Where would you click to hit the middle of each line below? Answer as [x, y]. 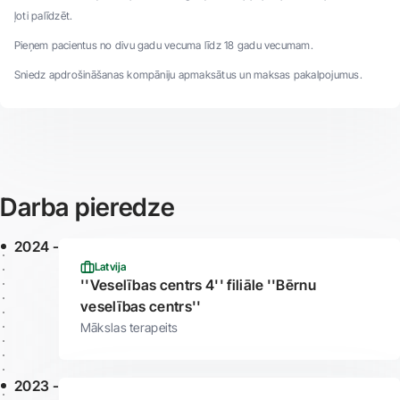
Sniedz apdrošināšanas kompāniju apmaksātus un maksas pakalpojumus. [188, 74]
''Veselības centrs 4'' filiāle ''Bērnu [198, 284]
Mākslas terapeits [129, 327]
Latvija [110, 267]
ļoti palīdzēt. [44, 15]
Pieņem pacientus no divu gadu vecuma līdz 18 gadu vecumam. [164, 45]
